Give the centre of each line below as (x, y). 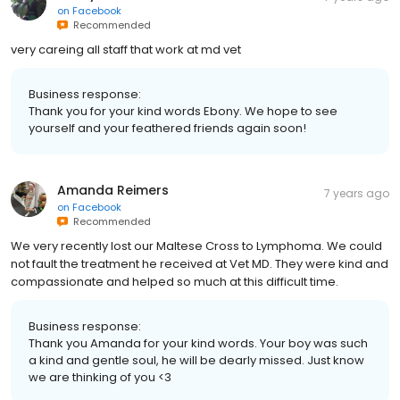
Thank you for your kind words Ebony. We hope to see (183, 111)
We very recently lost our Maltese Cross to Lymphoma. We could (196, 246)
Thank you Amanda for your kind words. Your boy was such (198, 343)
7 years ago (357, 193)
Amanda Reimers (113, 190)
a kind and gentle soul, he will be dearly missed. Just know (196, 360)
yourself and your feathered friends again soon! (167, 128)
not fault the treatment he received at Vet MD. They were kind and (200, 263)
